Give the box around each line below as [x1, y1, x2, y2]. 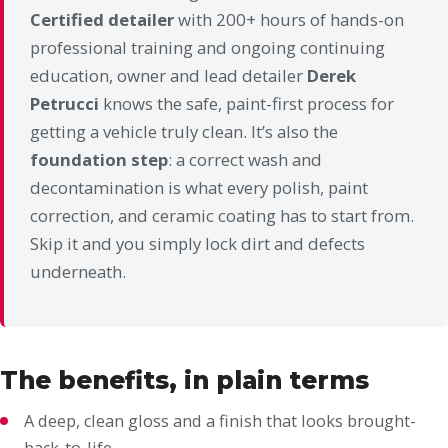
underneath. [30, 260, 126, 284]
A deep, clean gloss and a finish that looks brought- [24, 409, 416, 432]
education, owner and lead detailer [30, 64, 307, 88]
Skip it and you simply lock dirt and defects [30, 232, 365, 256]
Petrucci [30, 92, 99, 116]
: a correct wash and [168, 148, 322, 172]
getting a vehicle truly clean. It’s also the [30, 120, 338, 144]
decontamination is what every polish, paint [30, 176, 368, 200]
